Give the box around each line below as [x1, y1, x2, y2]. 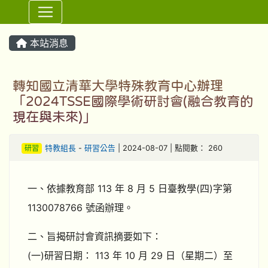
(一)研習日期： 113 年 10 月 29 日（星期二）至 [28, 249, 233, 261]
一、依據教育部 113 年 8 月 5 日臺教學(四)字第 [28, 182, 232, 194]
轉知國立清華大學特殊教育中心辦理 [13, 79, 223, 92]
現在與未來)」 [13, 110, 96, 123]
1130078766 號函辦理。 [28, 202, 133, 214]
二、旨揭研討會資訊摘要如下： [28, 230, 162, 242]
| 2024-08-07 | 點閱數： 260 [115, 144, 223, 153]
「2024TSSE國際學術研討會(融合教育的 [13, 95, 253, 108]
